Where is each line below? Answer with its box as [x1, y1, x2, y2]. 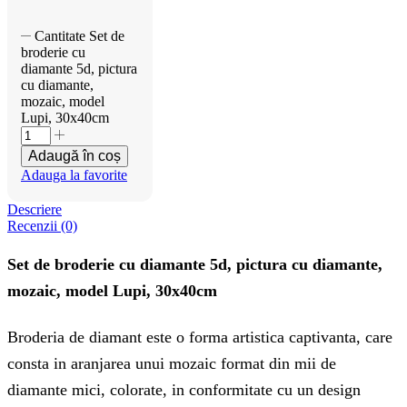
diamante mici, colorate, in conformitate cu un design [7, 381, 361, 400]
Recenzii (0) [7, 218, 77, 234]
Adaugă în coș [28, 148, 121, 164]
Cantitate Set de [35, 28, 125, 45]
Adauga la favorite [21, 167, 127, 184]
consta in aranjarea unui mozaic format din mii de [7, 354, 336, 373]
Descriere [7, 202, 62, 218]
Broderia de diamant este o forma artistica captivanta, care [7, 328, 392, 347]
